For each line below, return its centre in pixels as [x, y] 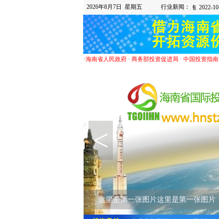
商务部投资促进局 [155, 59]
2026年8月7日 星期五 [113, 7]
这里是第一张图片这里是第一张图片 [157, 199]
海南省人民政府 [106, 59]
